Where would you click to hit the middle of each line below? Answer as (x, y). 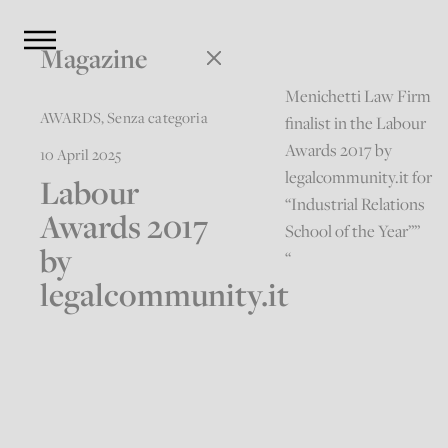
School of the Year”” (353, 231)
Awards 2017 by (339, 150)
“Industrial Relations (355, 204)
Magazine (94, 58)
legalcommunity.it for (359, 177)
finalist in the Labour (356, 123)
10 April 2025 (81, 153)
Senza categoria (157, 116)
